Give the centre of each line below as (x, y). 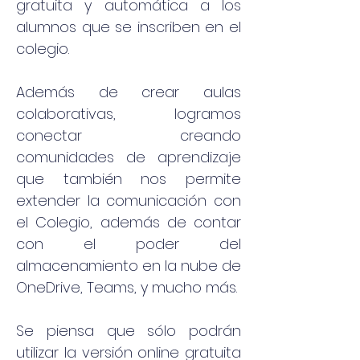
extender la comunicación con (129, 200)
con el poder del (129, 244)
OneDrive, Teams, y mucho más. (127, 287)
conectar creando (129, 135)
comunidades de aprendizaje (129, 157)
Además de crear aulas (129, 92)
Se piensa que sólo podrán (129, 331)
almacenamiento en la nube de (129, 266)
